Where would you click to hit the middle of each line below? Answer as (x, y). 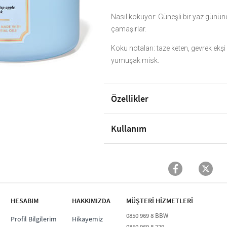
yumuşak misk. (135, 61)
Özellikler (130, 99)
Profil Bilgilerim (33, 219)
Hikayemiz (88, 219)
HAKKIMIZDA (91, 201)
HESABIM (24, 201)
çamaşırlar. (129, 29)
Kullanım (129, 129)
